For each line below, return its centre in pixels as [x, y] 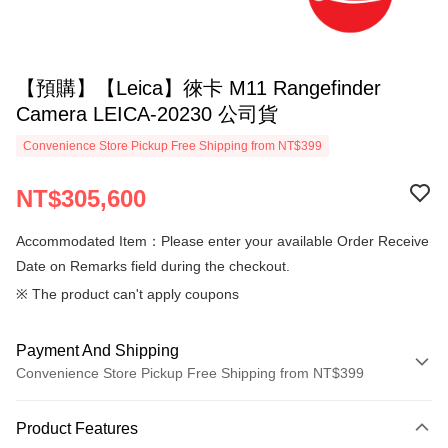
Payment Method [79, 404]
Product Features [77, 428]
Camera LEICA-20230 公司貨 [147, 114]
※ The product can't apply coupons [127, 294]
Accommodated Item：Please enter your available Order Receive [222, 241]
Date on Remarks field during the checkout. [153, 266]
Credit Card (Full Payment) [101, 436]
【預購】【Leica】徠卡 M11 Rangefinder [198, 88]
